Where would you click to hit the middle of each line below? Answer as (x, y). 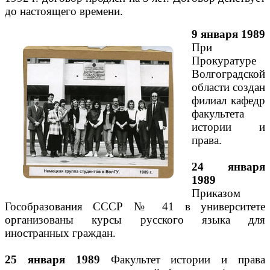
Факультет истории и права (183, 259)
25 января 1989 (52, 259)
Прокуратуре (224, 61)
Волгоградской (228, 74)
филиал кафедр (228, 100)
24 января (228, 167)
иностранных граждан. (60, 233)
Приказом (216, 193)
